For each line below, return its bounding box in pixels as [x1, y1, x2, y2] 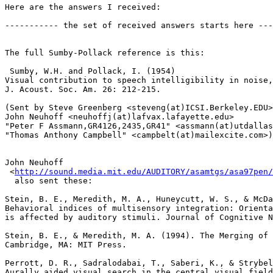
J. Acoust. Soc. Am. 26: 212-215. [5, 85, 161, 94]
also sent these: [5, 176, 93, 186]
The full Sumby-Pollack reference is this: [5, 48, 205, 58]
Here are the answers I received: [5, 2, 161, 12]
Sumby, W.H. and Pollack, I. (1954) [5, 66, 175, 76]
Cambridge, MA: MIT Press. [5, 240, 127, 250]
